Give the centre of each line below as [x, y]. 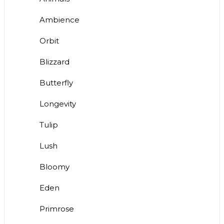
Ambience [59, 20]
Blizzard [54, 62]
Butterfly [56, 83]
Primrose [57, 209]
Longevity [58, 104]
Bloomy [54, 167]
